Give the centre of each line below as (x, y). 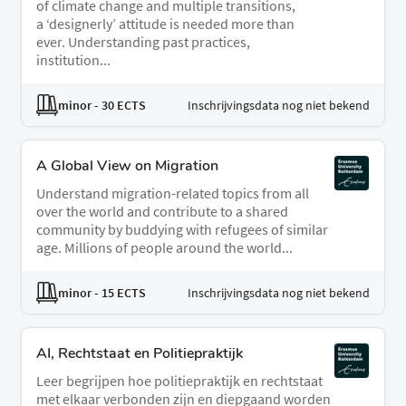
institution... (73, 60)
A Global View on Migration (127, 166)
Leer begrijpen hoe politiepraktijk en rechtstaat (179, 381)
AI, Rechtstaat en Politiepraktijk (140, 354)
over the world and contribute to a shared (162, 212)
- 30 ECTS (119, 105)
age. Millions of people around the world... (164, 248)
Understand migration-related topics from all (173, 193)
